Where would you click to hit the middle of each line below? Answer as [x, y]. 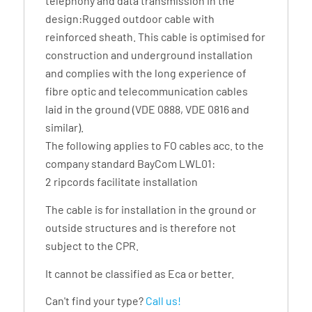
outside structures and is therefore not [140, 227]
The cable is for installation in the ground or [150, 209]
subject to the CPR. [92, 245]
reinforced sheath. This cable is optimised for [155, 37]
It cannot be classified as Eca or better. [139, 273]
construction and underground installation [149, 55]
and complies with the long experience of [146, 73]
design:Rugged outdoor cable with [130, 19]
